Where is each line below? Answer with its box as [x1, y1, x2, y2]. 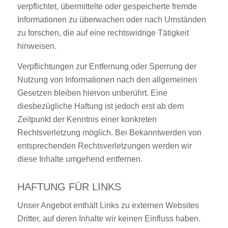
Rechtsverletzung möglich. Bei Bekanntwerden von [17, 128, 202, 137]
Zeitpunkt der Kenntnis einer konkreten [17, 115, 157, 124]
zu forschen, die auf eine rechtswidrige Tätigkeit [17, 28, 189, 38]
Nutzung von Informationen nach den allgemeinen [17, 75, 197, 84]
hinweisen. [17, 42, 56, 51]
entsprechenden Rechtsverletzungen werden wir [17, 141, 192, 150]
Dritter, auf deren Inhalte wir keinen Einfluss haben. [17, 214, 201, 223]
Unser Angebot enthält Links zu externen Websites [17, 201, 199, 210]
